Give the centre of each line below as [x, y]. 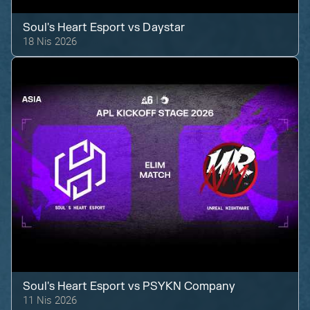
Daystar [164, 28]
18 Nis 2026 [50, 41]
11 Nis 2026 [50, 300]
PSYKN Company [189, 287]
